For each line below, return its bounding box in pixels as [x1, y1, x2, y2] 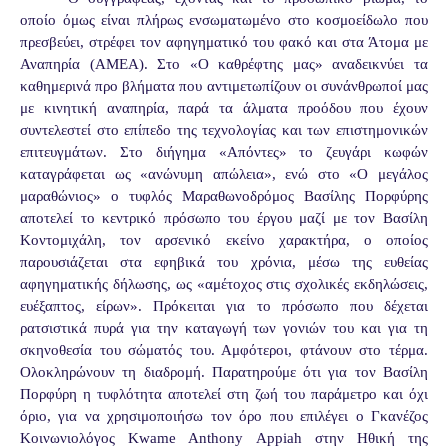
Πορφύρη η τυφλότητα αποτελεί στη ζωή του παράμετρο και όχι [20, 385, 428, 402]
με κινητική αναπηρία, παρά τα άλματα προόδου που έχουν [20, 99, 428, 116]
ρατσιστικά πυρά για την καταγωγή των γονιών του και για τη [20, 319, 428, 336]
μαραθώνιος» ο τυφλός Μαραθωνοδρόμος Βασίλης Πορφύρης [20, 187, 428, 204]
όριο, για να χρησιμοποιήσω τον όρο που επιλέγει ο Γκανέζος [20, 407, 428, 424]
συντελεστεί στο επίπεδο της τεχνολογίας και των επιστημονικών [20, 121, 428, 138]
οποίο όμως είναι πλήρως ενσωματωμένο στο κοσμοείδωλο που [20, 11, 428, 28]
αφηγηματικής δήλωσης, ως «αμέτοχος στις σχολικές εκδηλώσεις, [20, 275, 428, 292]
